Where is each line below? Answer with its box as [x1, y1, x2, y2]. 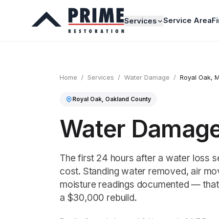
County [129, 95, 151, 103]
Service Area [163, 16, 212, 25]
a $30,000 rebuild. [60, 192, 137, 203]
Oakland [105, 95, 129, 103]
